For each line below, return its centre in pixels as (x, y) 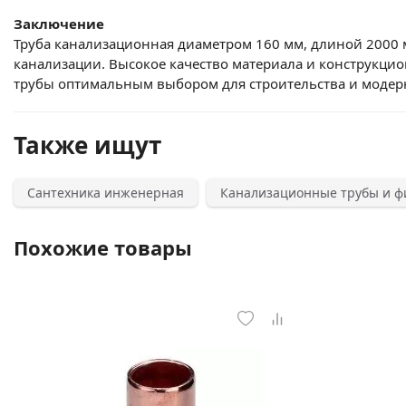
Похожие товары (103, 247)
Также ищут (87, 145)
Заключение (59, 24)
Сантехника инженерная (106, 193)
